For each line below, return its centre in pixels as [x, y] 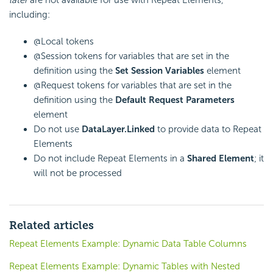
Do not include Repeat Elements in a [110, 159]
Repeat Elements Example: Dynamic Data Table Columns [128, 244]
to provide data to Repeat [208, 129]
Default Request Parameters [175, 100]
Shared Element [221, 159]
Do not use [58, 129]
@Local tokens [64, 42]
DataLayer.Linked [118, 129]
